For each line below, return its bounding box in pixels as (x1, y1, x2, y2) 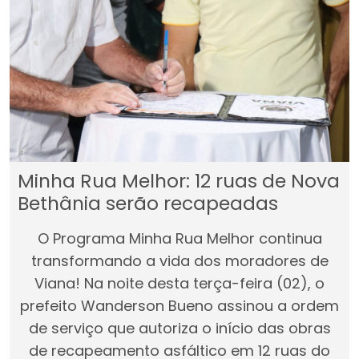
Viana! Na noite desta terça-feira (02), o (34, 272, 325, 293)
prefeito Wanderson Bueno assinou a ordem (20, 295, 339, 316)
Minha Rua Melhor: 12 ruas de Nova (18, 167, 340, 194)
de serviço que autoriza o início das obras (28, 317, 331, 338)
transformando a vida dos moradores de (30, 250, 329, 271)
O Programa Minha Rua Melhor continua (37, 228, 322, 248)
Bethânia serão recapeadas (18, 189, 278, 216)
